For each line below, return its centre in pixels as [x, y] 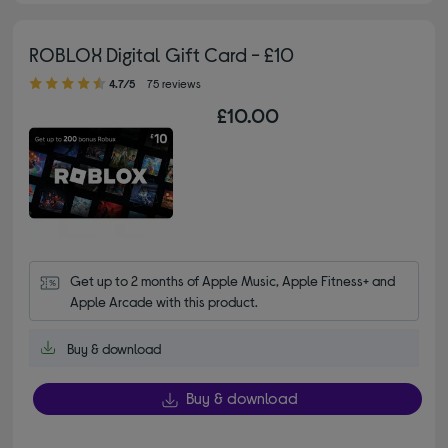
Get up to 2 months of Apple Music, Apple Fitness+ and [233, 281]
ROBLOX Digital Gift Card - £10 [162, 54]
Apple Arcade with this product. [164, 302]
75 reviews [174, 83]
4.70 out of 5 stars [44, 74]
